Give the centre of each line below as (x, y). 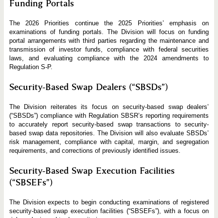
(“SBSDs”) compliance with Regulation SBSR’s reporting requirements (109, 116)
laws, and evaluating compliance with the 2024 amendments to (109, 58)
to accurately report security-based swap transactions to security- (109, 125)
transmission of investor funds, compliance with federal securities (109, 50)
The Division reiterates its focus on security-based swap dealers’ (109, 107)
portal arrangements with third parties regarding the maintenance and (109, 41)
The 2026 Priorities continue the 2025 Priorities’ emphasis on (109, 23)
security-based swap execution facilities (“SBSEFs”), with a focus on (109, 211)
